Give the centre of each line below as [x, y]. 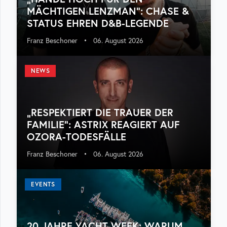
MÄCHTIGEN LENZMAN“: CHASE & [108, 11]
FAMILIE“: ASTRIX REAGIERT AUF [103, 124]
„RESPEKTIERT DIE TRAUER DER [100, 112]
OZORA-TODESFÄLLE [77, 137]
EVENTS [43, 184]
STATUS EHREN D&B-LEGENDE [98, 23]
